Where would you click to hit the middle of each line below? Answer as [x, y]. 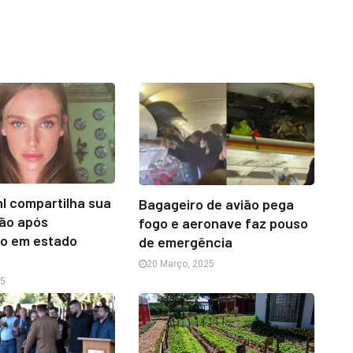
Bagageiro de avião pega [216, 204]
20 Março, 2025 [180, 264]
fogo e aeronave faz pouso [223, 223]
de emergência [185, 242]
